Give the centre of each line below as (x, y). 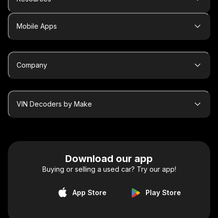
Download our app (109, 159)
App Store (89, 193)
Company (32, 65)
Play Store (163, 193)
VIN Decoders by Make (54, 104)
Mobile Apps (37, 26)
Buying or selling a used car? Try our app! (109, 169)
